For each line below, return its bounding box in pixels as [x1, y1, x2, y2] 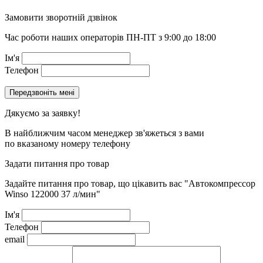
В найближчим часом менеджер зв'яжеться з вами [5, 128, 204, 139]
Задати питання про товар [5, 159, 109, 169]
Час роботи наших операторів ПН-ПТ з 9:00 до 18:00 [5, 32, 216, 43]
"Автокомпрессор [184, 178, 255, 189]
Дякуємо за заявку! [5, 108, 80, 119]
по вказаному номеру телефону [5, 139, 130, 149]
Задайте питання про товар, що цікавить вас [5, 178, 184, 189]
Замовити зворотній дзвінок [5, 12, 117, 23]
